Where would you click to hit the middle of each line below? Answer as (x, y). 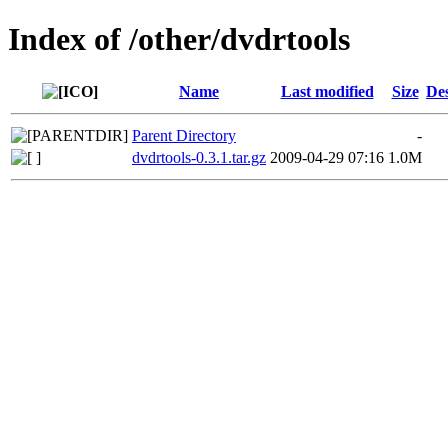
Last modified (327, 91)
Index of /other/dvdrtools (179, 39)
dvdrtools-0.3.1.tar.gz (199, 157)
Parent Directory (184, 135)
